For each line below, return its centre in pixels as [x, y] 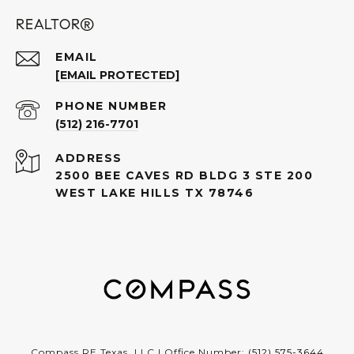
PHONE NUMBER [111, 106]
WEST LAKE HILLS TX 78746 [154, 193]
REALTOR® [55, 24]
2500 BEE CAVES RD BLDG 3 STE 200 [184, 175]
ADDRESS [89, 158]
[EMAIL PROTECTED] [117, 75]
